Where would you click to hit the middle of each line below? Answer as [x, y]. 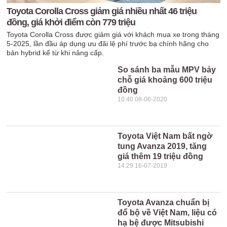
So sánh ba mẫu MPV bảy [167, 70]
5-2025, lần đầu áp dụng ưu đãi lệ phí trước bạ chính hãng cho [108, 44]
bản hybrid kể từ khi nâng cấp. [55, 53]
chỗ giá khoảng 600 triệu [165, 80]
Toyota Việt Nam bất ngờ [165, 136]
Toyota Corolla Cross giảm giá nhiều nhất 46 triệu [102, 11]
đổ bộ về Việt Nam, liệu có [167, 213]
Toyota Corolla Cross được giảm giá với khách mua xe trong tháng [113, 34]
